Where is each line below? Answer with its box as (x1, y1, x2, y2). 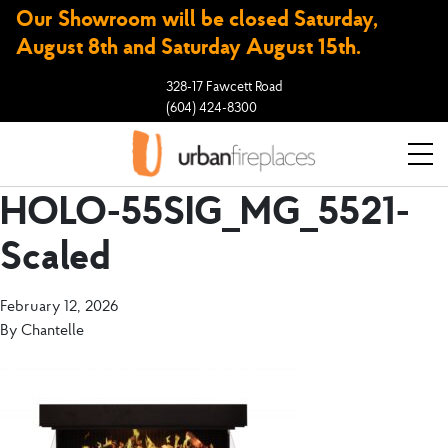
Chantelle (21, 319, 84, 339)
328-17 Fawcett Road (165, 77, 283, 95)
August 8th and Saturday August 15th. (15, 32, 361, 60)
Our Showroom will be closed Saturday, (15, 4, 378, 32)
